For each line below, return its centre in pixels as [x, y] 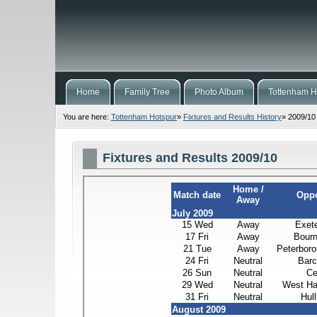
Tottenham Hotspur [144, 116]
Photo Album [219, 92]
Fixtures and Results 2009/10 [190, 157]
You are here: [87, 116]
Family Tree [147, 92]
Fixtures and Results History [232, 116]
